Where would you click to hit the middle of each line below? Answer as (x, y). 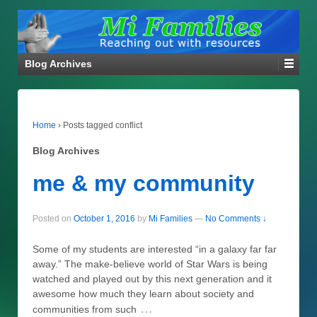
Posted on (53, 218)
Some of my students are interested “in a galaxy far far (155, 249)
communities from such (85, 309)
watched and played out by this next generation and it (152, 278)
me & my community (144, 183)
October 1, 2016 (104, 218)
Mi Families (171, 218)
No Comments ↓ (236, 218)
